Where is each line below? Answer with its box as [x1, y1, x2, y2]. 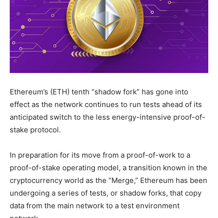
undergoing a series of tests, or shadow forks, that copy [10, 188, 201, 198]
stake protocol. [10, 125, 61, 134]
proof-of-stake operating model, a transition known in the [10, 163, 207, 172]
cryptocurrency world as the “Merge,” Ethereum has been [10, 175, 207, 185]
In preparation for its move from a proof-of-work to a [10, 150, 190, 160]
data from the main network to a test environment [10, 200, 180, 210]
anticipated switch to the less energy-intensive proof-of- [10, 112, 205, 122]
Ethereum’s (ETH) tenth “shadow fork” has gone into [10, 87, 188, 96]
